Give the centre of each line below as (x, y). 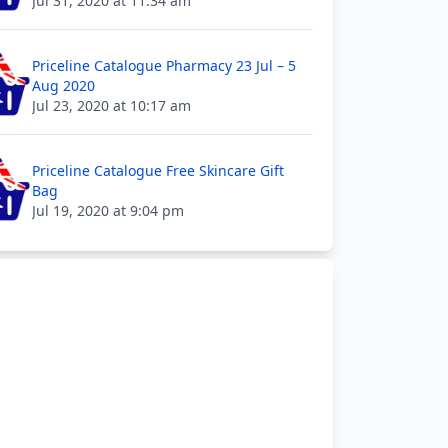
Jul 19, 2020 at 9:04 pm (108, 210)
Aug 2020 (63, 85)
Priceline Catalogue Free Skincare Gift (158, 170)
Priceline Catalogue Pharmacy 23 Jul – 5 (164, 65)
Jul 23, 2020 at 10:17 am (111, 105)
